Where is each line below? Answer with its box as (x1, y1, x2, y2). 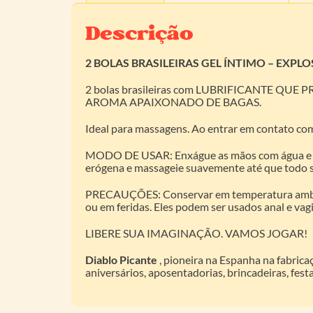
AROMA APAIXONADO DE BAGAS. (85, 95, 261, 109)
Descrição (85, 19, 194, 50)
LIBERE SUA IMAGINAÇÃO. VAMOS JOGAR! (85, 226, 307, 240)
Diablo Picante (85, 253, 157, 267)
